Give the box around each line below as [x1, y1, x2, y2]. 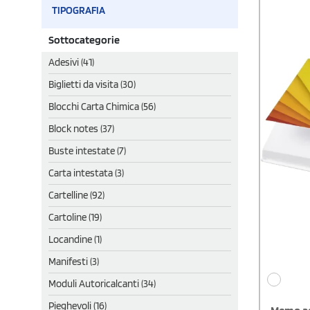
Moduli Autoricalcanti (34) [48, 277, 156, 290]
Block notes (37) [48, 122, 114, 135]
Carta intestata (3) [48, 166, 124, 179]
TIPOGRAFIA [52, 3, 105, 17]
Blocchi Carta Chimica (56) [48, 100, 156, 113]
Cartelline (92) [48, 188, 104, 201]
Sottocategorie [48, 33, 120, 46]
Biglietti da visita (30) [48, 77, 136, 91]
